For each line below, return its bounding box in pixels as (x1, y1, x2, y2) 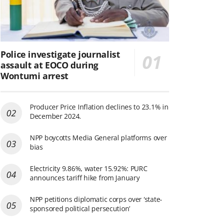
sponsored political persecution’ (30, 203, 131, 213)
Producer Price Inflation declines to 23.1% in (30, 102, 169, 111)
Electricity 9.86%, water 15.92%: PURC (30, 163, 148, 173)
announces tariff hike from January (30, 173, 140, 182)
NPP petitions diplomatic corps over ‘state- (30, 194, 162, 204)
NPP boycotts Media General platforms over (30, 132, 167, 142)
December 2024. (30, 111, 82, 121)
